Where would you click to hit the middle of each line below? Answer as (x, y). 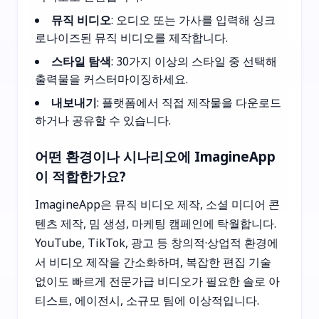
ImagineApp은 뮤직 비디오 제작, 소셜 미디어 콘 (157, 204)
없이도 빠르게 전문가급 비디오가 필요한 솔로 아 (157, 281)
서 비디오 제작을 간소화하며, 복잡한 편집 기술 (153, 262)
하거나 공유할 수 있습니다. (103, 120)
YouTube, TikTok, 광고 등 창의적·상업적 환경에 (157, 242)
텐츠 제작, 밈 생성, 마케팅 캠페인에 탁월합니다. (156, 223)
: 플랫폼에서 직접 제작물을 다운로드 (189, 102)
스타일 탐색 (81, 61)
